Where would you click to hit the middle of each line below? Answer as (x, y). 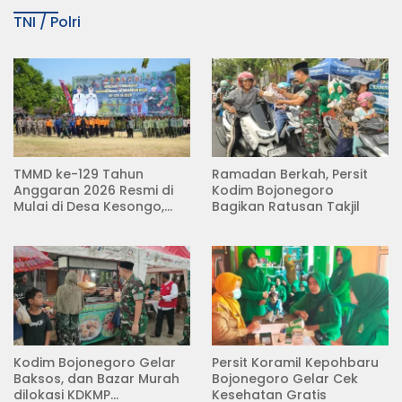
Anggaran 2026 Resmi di (93, 191)
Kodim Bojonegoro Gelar (95, 363)
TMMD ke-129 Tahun (79, 175)
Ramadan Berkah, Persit (290, 175)
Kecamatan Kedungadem (98, 223)
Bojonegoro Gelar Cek (285, 379)
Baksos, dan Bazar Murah (96, 379)
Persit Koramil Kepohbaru (295, 363)
